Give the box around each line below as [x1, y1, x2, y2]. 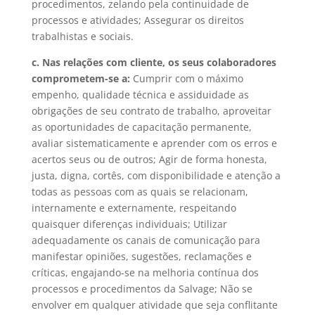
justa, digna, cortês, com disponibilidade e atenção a [31, 168, 281, 182]
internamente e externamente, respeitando [31, 200, 236, 214]
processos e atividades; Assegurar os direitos [31, 13, 244, 27]
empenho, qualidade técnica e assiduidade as [31, 87, 249, 101]
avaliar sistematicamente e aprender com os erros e [31, 136, 277, 150]
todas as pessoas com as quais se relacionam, [31, 184, 248, 198]
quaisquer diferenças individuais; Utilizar [31, 217, 227, 231]
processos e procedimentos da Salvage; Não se [31, 281, 252, 295]
